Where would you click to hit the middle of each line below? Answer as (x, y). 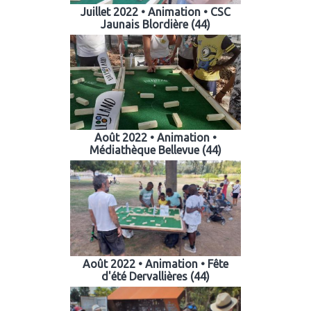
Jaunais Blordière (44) (155, 24)
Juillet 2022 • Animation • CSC (155, 11)
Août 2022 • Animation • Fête (155, 264)
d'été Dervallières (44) (155, 277)
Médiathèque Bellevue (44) (155, 150)
